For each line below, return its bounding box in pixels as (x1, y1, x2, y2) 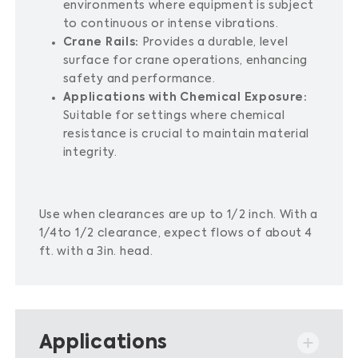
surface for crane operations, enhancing (62, 55, 308, 66)
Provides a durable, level (141, 37, 288, 48)
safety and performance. (62, 74, 216, 85)
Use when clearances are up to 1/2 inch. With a (38, 209, 318, 221)
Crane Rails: (62, 37, 140, 48)
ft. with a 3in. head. (38, 246, 153, 257)
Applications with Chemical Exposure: (62, 92, 308, 103)
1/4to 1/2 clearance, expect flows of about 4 (38, 228, 312, 239)
